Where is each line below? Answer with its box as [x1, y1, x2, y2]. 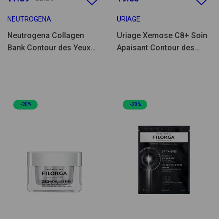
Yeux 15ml [117, 55, 153, 65]
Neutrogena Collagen [7, 31, 84, 41]
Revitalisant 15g [7, 55, 65, 65]
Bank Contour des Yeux [7, 43, 90, 53]
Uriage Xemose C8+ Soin [117, 31, 207, 41]
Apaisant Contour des [117, 43, 195, 53]
